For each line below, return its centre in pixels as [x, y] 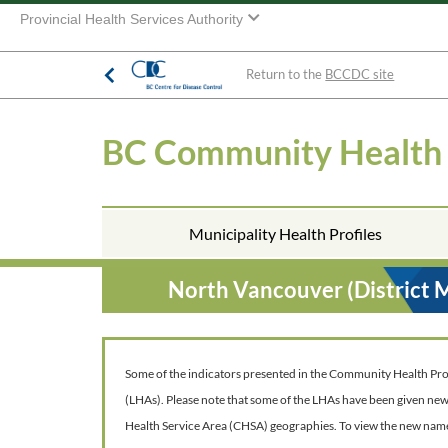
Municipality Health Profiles [285, 233]
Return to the [286, 74]
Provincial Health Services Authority [133, 19]
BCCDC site [360, 74]
